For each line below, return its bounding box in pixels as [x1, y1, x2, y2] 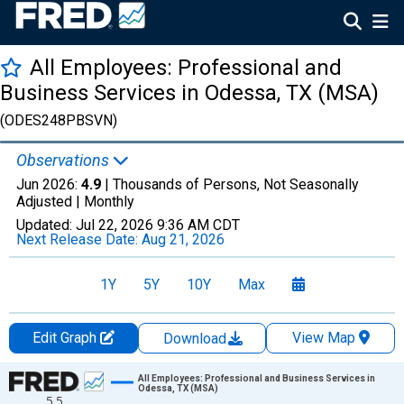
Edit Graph [32, 329, 100, 346]
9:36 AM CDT [157, 216, 240, 234]
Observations [16, 151, 113, 170]
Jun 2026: [16, 176, 81, 193]
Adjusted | [16, 193, 84, 210]
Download [163, 330, 230, 347]
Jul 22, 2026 [76, 216, 153, 234]
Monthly [84, 193, 134, 210]
